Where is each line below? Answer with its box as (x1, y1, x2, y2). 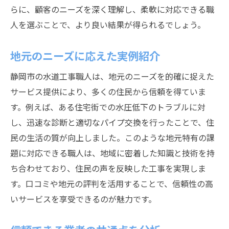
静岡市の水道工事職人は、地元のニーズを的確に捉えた (10, 70, 214, 82)
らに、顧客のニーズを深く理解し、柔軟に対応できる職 (10, 3, 214, 15)
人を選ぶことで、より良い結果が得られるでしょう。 (10, 18, 205, 31)
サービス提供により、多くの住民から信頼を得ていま (10, 85, 206, 98)
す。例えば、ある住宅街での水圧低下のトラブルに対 (10, 101, 205, 113)
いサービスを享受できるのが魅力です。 (10, 193, 156, 205)
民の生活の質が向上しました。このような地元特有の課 (10, 131, 215, 144)
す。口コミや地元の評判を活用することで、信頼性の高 (10, 177, 213, 190)
